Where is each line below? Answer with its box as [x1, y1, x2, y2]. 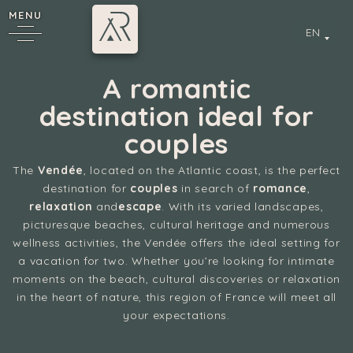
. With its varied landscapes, [162, 199, 324, 214]
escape [118, 199, 162, 214]
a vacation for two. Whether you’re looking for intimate [18, 254, 335, 268]
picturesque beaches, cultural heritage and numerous [23, 217, 330, 232]
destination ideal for [39, 98, 314, 133]
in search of [177, 181, 254, 195]
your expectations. [123, 308, 230, 322]
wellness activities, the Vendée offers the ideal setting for [13, 236, 340, 250]
